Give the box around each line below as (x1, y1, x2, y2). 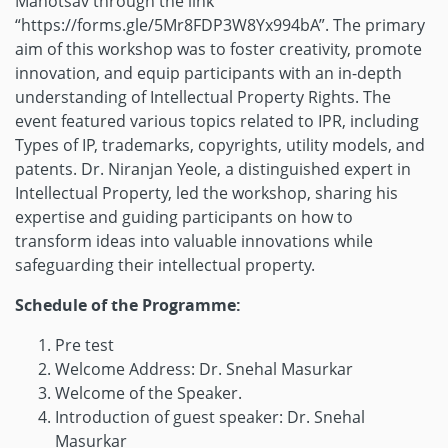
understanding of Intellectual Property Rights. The (15, 86, 391, 108)
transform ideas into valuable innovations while (15, 230, 373, 252)
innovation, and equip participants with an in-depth (15, 62, 402, 84)
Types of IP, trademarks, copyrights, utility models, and (15, 134, 425, 156)
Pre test (55, 334, 114, 356)
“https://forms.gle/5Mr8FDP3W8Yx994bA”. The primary (15, 14, 425, 36)
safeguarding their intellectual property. (15, 254, 315, 276)
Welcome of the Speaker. (55, 382, 242, 404)
